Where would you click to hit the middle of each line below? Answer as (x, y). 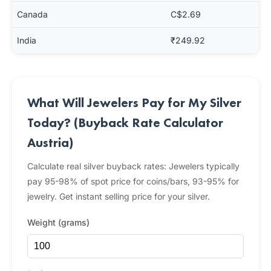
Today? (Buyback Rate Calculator (125, 122)
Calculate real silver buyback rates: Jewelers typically (133, 166)
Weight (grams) (58, 222)
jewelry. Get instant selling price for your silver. (119, 196)
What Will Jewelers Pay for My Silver (134, 103)
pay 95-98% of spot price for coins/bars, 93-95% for (133, 181)
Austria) (50, 142)
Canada (32, 14)
